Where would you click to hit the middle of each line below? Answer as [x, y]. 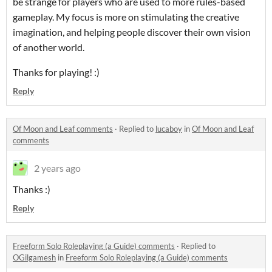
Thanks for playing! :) [56, 72]
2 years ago [57, 168]
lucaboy [169, 129]
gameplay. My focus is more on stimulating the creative [126, 17]
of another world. [49, 47]
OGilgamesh [34, 258]
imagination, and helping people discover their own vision [132, 32]
